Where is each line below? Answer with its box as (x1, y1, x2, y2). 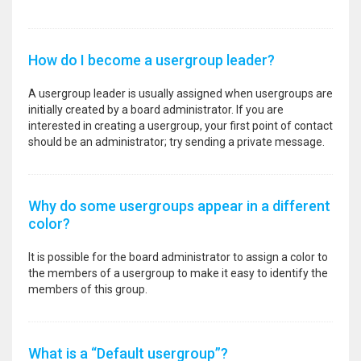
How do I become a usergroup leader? (28, 52, 275, 68)
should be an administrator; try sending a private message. (28, 135, 325, 148)
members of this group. (28, 283, 147, 296)
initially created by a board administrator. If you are (28, 103, 284, 116)
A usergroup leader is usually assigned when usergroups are (28, 87, 333, 100)
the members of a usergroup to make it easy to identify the (28, 267, 328, 280)
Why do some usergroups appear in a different (28, 197, 330, 214)
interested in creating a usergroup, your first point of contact (28, 119, 333, 132)
